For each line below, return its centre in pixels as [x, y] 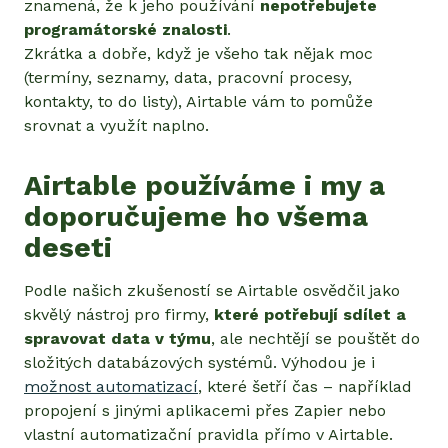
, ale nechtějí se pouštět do [315, 338]
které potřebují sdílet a [310, 314]
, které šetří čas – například [305, 386]
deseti [68, 247]
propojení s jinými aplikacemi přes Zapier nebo [205, 410]
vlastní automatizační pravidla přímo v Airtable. [208, 434]
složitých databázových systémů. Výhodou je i [199, 362]
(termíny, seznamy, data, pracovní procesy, [188, 77]
